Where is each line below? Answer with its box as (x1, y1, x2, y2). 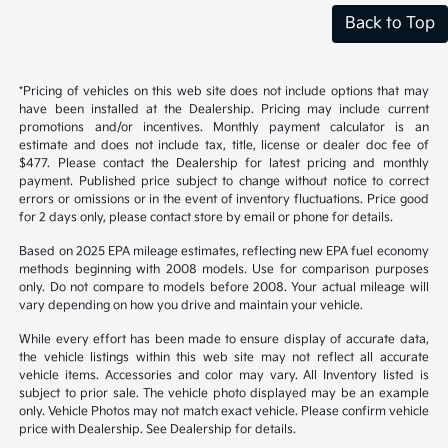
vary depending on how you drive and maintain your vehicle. (19, 298, 364, 314)
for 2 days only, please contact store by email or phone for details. (19, 210, 394, 226)
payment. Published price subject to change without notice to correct (19, 174, 429, 190)
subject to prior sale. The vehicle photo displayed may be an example (19, 386, 429, 402)
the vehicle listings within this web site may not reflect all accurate (19, 350, 429, 366)
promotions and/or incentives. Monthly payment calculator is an (19, 120, 429, 136)
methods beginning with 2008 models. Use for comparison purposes (19, 262, 429, 278)
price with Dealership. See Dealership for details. (19, 422, 297, 438)
